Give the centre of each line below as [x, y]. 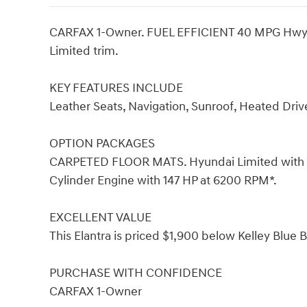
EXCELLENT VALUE [100, 217]
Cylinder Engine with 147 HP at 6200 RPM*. [163, 180]
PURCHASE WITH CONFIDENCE [136, 273]
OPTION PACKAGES [102, 143]
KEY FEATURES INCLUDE [116, 88]
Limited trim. [84, 51]
